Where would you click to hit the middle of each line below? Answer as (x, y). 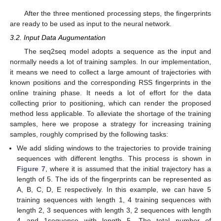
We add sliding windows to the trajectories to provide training (114, 148)
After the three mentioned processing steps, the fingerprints (117, 13)
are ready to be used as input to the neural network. (91, 23)
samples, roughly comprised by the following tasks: (89, 134)
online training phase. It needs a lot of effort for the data (110, 93)
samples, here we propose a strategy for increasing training (110, 124)
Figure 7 (31, 169)
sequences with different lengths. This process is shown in (114, 159)
